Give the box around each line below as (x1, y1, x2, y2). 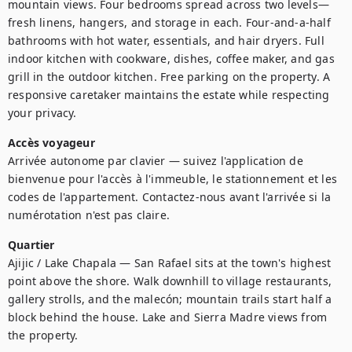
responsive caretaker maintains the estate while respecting (8, 87, 330, 102)
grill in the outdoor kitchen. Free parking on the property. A (8, 69, 331, 84)
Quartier (8, 237, 55, 252)
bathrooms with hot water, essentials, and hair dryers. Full (8, 33, 324, 48)
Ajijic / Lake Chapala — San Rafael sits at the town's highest (8, 255, 332, 270)
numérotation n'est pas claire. (8, 207, 170, 222)
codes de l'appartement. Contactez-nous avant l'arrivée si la (8, 189, 332, 204)
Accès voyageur (8, 135, 95, 150)
